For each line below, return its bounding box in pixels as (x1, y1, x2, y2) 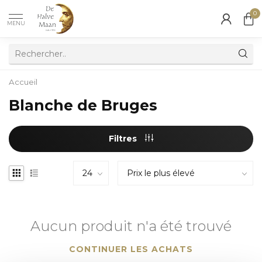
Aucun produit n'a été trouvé (30, 217, 232, 235)
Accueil (9, 77, 37, 87)
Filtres (109, 133, 139, 144)
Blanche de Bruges (9, 96, 157, 115)
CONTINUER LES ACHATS (69, 243, 193, 254)
